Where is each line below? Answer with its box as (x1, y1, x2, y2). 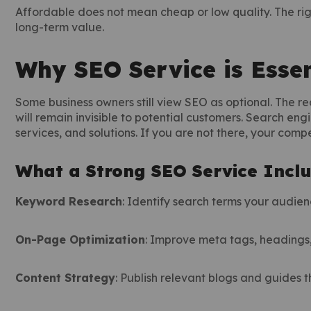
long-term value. (15, 20, 104, 34)
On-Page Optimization (15, 233, 145, 246)
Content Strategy (15, 271, 115, 285)
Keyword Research (15, 194, 122, 208)
